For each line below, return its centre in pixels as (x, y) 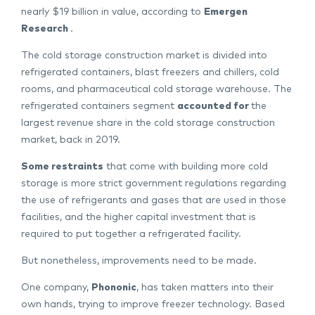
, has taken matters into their (205, 288)
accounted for (214, 107)
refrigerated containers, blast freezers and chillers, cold (150, 73)
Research (46, 29)
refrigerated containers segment (99, 107)
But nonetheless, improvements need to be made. (139, 261)
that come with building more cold (186, 167)
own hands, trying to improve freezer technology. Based (153, 305)
